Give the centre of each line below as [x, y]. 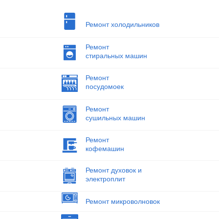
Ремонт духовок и [113, 170]
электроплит [105, 179]
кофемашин [105, 149]
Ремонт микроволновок [122, 201]
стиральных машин [116, 56]
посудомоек [104, 86]
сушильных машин [115, 118]
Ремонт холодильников [122, 25]
